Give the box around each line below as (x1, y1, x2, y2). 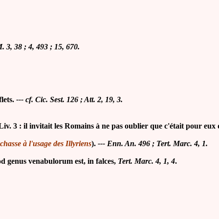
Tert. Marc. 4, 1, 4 (118, 157, 175, 166)
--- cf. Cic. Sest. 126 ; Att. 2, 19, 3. (16, 95, 123, 104)
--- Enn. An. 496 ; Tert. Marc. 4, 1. (98, 139, 208, 148)
